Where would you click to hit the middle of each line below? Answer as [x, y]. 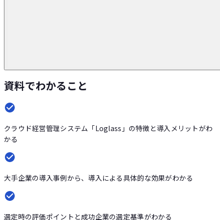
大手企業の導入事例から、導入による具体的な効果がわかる [99, 178]
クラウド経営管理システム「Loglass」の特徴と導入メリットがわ [109, 128]
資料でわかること [46, 86]
